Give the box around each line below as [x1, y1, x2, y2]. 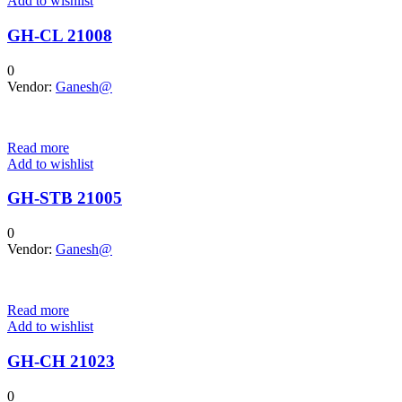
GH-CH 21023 [7, 351, 115, 371]
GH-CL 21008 [7, 25, 112, 45]
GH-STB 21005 [7, 188, 122, 208]
